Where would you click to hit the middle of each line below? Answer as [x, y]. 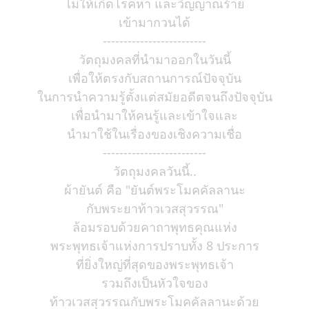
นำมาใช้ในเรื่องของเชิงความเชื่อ [154, 134]
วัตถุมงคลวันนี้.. [154, 171]
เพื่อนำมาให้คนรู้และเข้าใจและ [154, 115]
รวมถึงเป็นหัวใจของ [154, 283]
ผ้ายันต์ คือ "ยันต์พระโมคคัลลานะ [154, 190]
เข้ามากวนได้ [154, 22]
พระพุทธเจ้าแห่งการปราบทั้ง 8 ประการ [154, 246]
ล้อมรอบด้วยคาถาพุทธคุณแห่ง [154, 227]
